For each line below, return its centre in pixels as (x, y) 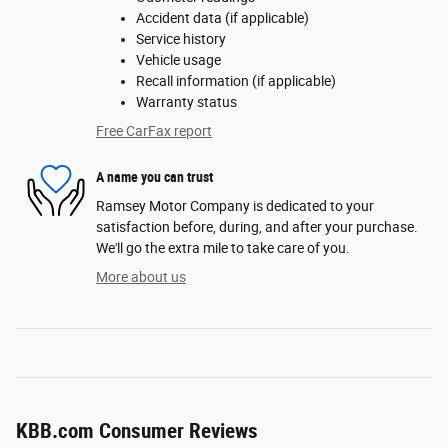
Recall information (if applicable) (236, 81)
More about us (141, 277)
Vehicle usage (178, 60)
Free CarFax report (154, 131)
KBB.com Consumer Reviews (137, 431)
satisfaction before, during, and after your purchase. (257, 227)
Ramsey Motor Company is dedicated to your (235, 206)
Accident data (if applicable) (222, 18)
